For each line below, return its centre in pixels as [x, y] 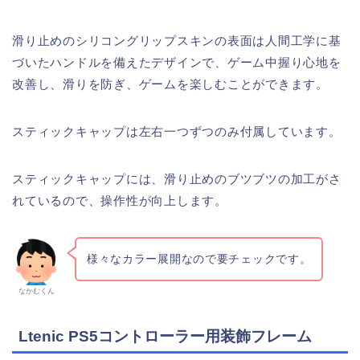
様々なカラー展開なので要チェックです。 [199, 259]
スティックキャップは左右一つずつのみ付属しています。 [177, 132]
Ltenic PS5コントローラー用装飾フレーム [165, 337]
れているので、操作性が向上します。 [120, 201]
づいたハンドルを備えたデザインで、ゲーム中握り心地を [177, 63]
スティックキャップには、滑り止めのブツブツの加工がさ [177, 179]
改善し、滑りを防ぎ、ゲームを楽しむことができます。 [170, 84]
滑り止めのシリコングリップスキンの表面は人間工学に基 [177, 41]
